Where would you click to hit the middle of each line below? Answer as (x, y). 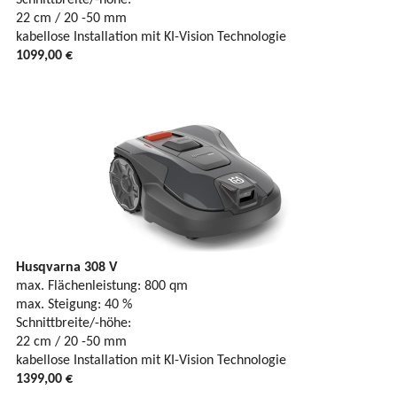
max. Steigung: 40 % (74, 304)
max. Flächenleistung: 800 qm (102, 286)
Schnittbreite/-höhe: (74, 323)
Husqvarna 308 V (66, 267)
